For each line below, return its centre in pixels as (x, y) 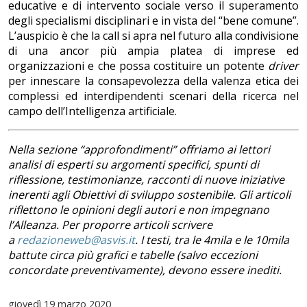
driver (283, 66)
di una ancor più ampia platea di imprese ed (153, 51)
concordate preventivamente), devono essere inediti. (146, 270)
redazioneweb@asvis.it (76, 240)
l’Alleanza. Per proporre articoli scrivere (110, 225)
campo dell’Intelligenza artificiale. (93, 111)
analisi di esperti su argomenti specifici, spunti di (134, 165)
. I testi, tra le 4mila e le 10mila (212, 240)
